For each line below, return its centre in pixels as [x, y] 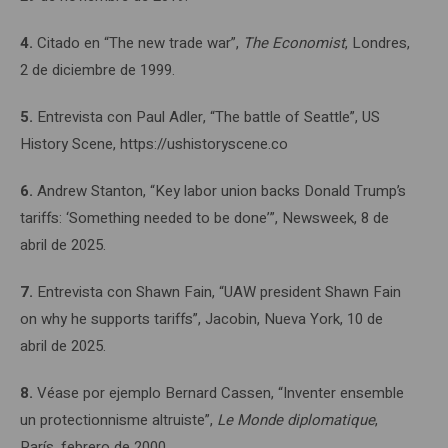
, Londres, [377, 42]
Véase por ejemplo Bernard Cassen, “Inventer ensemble [220, 392]
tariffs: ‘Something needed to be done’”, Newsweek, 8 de [204, 217]
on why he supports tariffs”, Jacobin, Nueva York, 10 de [201, 318]
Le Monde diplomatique [296, 419]
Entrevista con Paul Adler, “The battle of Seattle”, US [206, 116]
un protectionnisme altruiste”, [118, 419]
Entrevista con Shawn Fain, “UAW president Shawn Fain [217, 291]
